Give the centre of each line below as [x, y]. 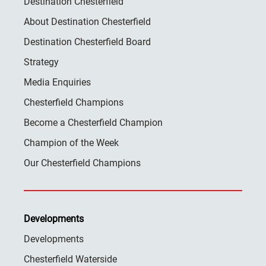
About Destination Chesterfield [87, 22]
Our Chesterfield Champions [82, 163]
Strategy [41, 62]
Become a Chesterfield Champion [93, 123]
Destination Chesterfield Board [87, 42]
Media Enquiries [57, 83]
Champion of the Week [71, 143]
